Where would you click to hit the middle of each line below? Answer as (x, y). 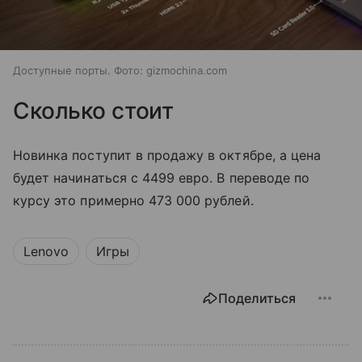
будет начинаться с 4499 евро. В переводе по (162, 177)
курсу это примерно (81, 200)
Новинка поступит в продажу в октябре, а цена (167, 155)
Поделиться (257, 298)
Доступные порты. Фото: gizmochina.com (120, 70)
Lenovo (46, 251)
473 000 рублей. (201, 200)
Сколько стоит (94, 110)
